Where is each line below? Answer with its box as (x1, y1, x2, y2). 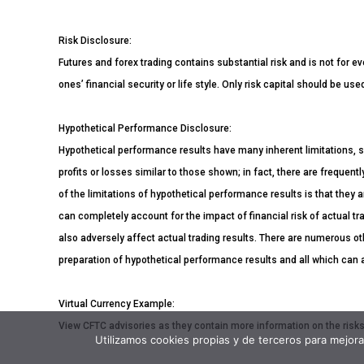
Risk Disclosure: (58, 35, 132, 47)
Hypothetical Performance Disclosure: (58, 123, 232, 135)
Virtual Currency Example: (58, 298, 175, 310)
